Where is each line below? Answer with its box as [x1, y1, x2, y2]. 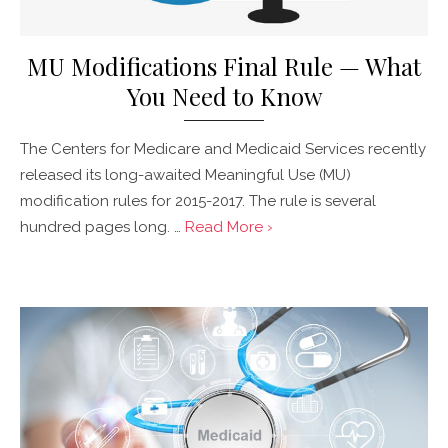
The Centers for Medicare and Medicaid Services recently [20, 140, 426, 159]
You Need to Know [126, 80, 322, 113]
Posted [20, 266, 51, 285]
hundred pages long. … [20, 218, 185, 237]
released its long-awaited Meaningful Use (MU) [20, 166, 351, 185]
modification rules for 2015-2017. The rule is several [20, 192, 376, 211]
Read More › [185, 218, 273, 237]
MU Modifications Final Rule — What [27, 50, 421, 83]
